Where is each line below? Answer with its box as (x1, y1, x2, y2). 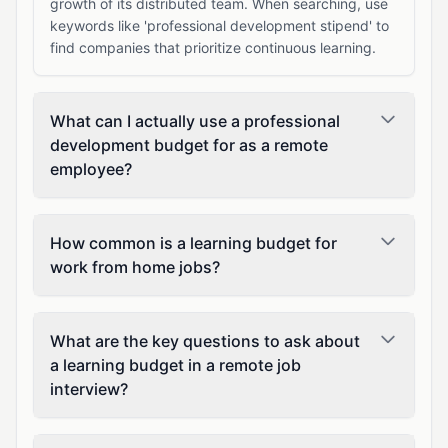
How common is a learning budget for (50, 233, 337, 253)
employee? (50, 159, 132, 179)
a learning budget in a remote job (50, 355, 301, 375)
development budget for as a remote (50, 135, 328, 155)
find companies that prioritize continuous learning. (50, 39, 376, 56)
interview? (50, 379, 128, 399)
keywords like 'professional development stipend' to (50, 17, 389, 34)
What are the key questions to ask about (50, 331, 360, 351)
